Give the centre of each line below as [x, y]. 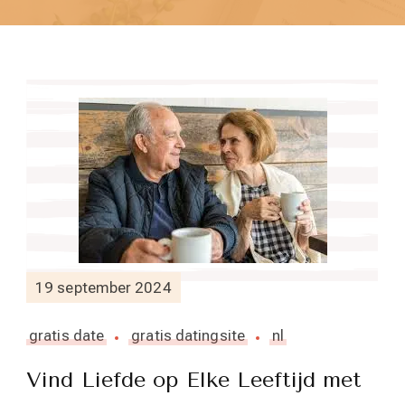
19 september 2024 [104, 287]
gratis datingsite [188, 335]
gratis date [67, 335]
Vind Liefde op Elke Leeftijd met [194, 380]
